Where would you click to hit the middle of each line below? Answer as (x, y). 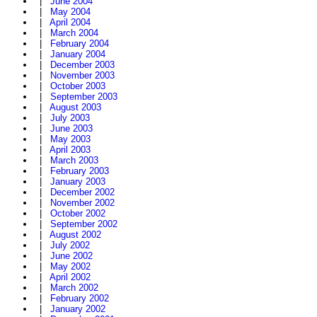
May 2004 (70, 12)
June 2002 (71, 256)
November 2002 (82, 203)
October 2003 (78, 86)
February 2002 (80, 299)
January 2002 (78, 309)
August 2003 (75, 108)
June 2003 (71, 129)
